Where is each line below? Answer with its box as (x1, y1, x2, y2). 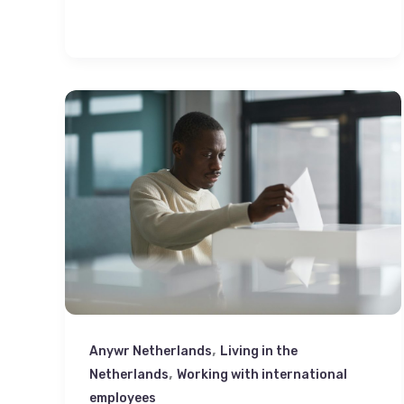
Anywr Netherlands (89, 344, 212, 360)
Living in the (220, 344, 298, 360)
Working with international (177, 367, 347, 383)
